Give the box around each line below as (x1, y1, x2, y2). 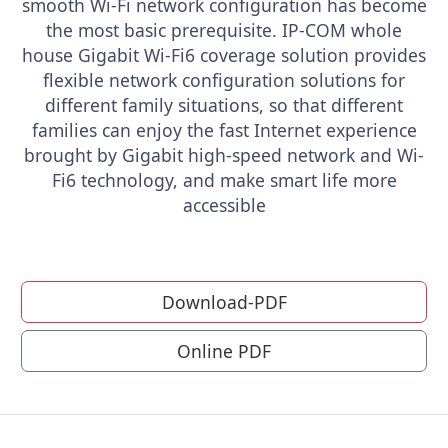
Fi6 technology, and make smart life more (51, 168, 397, 192)
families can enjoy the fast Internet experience (31, 118, 417, 142)
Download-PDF (161, 290, 287, 314)
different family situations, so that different (45, 93, 403, 117)
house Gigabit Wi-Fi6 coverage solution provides (22, 43, 426, 67)
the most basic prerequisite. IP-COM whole (46, 18, 402, 42)
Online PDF (177, 339, 271, 363)
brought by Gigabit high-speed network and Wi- (24, 143, 424, 167)
